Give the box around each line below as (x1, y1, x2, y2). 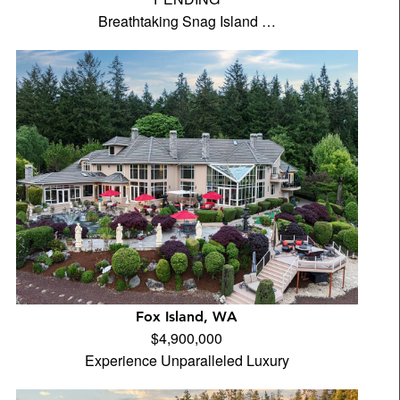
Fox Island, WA (136, 308, 238, 325)
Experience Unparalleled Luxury (84, 350, 289, 371)
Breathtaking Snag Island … (97, 11, 276, 31)
